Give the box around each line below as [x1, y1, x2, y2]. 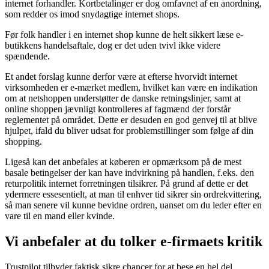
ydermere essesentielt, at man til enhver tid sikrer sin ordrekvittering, [5, 189, 262, 199]
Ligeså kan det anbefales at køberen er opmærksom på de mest [5, 156, 241, 167]
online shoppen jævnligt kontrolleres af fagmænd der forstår [5, 103, 231, 114]
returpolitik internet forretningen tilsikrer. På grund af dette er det [5, 178, 248, 189]
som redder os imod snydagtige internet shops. [5, 8, 180, 19]
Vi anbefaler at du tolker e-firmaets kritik [5, 233, 262, 249]
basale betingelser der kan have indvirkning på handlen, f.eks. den [5, 167, 254, 178]
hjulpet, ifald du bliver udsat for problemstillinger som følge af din [5, 125, 253, 136]
